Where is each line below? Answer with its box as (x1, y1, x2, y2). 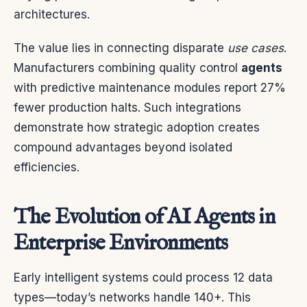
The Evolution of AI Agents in (14, 203, 275, 232)
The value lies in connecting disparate (14, 40, 228, 55)
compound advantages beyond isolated (14, 140, 232, 154)
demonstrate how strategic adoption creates (14, 120, 260, 134)
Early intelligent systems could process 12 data (14, 270, 273, 284)
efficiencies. (14, 160, 79, 174)
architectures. (14, 7, 90, 21)
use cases (228, 40, 284, 55)
